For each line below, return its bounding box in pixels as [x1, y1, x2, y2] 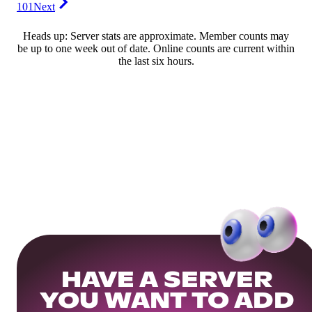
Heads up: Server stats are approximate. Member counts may [23, 30, 289, 42]
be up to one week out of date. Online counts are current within [17, 42, 295, 55]
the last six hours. [118, 55, 194, 68]
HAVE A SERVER [61, 270, 274, 292]
